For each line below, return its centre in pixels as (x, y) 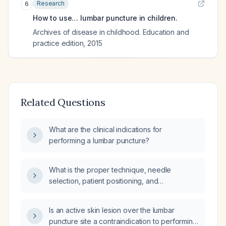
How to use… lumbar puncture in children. (105, 18)
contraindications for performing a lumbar (116, 192)
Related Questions (63, 102)
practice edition (58, 43)
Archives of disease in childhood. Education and (111, 32)
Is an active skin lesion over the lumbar (112, 210)
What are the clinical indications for (106, 129)
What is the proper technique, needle (110, 170)
